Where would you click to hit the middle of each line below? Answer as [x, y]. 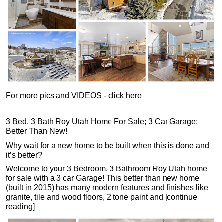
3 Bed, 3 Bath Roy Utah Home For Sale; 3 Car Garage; [102, 122]
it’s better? [24, 155]
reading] [20, 207]
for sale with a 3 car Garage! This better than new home [103, 178]
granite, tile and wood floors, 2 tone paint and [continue [102, 197]
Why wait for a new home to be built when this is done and [108, 145]
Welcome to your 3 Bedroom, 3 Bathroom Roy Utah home [107, 169]
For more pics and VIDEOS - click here [74, 95]
